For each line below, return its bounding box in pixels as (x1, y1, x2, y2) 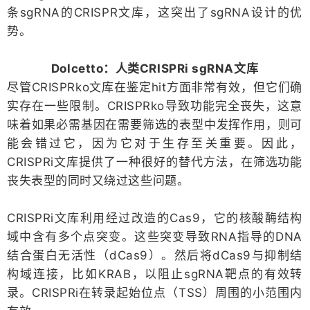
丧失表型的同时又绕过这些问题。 (7, 173, 190, 188)
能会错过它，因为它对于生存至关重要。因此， (7, 136, 302, 150)
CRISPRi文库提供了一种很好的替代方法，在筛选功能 (7, 154, 302, 169)
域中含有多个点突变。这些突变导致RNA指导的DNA (7, 229, 302, 244)
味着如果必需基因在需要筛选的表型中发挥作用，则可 (7, 117, 302, 131)
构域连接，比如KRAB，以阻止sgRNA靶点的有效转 (7, 266, 302, 281)
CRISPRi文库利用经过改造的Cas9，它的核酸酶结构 (7, 210, 302, 225)
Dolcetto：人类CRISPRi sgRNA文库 (51, 61, 259, 75)
